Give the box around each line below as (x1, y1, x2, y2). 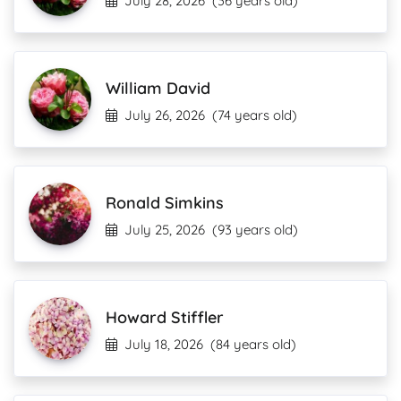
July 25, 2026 (124, 221, 205, 238)
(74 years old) (212, 107, 297, 124)
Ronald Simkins (106, 192, 224, 213)
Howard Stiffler (106, 307, 224, 328)
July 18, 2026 (124, 336, 203, 353)
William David (106, 78, 210, 98)
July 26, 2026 (124, 107, 205, 124)
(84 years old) (210, 336, 296, 353)
